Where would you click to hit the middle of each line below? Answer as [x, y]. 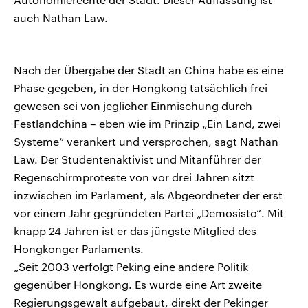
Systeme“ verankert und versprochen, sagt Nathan [146, 142]
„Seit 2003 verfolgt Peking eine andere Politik [131, 267]
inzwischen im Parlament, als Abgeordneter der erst [148, 195]
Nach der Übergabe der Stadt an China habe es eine [148, 70]
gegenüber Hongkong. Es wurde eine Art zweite [138, 285]
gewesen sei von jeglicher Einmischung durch [133, 106]
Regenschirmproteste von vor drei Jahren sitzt [134, 177]
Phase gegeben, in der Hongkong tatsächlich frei [141, 88]
